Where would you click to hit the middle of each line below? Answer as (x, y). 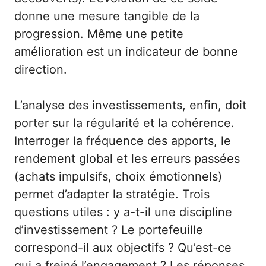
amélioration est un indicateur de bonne (126, 52)
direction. (41, 70)
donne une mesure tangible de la (107, 16)
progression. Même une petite (99, 34)
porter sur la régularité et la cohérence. (124, 123)
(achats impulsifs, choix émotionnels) (118, 177)
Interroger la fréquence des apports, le (123, 141)
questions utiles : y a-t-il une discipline (123, 212)
